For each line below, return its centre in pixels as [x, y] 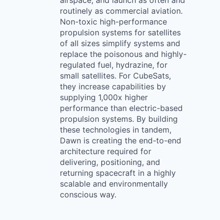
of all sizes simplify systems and [120, 43]
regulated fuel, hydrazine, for [114, 65]
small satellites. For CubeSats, [115, 76]
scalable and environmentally [114, 184]
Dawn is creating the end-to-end [121, 140]
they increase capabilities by [113, 86]
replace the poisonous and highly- [123, 54]
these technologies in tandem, [116, 130]
